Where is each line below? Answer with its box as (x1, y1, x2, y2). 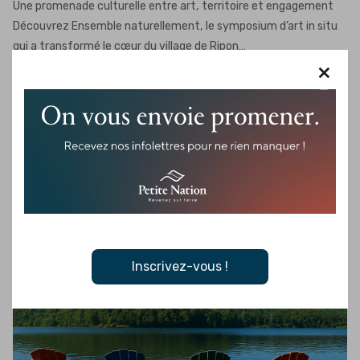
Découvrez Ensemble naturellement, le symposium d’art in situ (13, 19, 337, 33)
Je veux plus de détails (13, 78, 153, 92)
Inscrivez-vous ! (132, 259, 228, 275)
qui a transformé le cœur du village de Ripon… (13, 39, 246, 53)
